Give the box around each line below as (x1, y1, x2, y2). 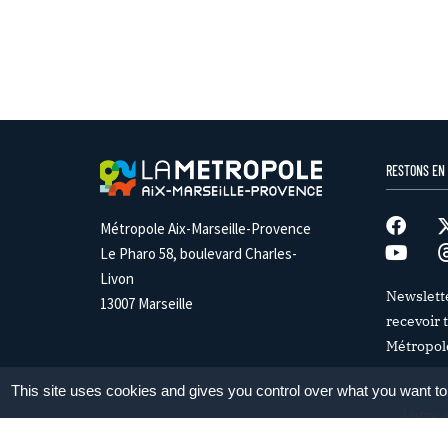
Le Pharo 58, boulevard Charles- (100, 243, 297, 263)
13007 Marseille (100, 293, 193, 313)
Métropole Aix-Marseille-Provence (100, 218, 311, 238)
